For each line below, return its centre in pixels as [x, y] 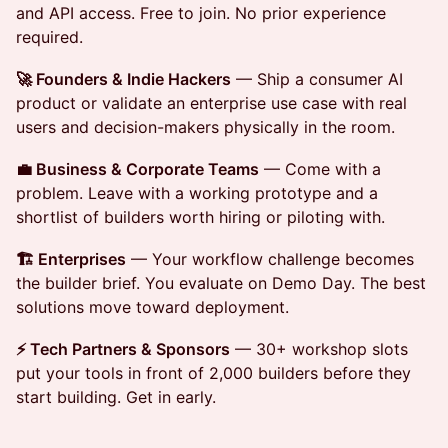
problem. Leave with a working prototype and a [197, 192]
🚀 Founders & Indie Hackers [123, 78]
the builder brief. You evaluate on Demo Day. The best [221, 282]
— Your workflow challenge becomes [270, 258]
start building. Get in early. [116, 396]
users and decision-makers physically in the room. [205, 126]
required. [49, 36]
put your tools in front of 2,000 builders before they [213, 372]
